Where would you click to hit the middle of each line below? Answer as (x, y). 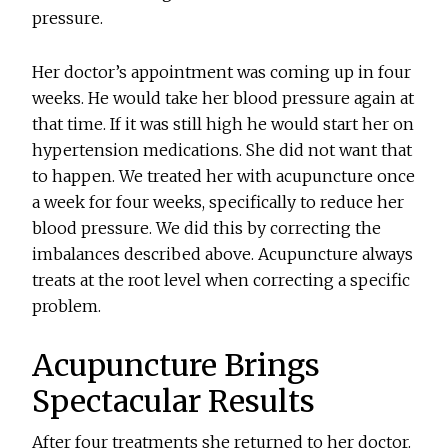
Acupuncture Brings (176, 365)
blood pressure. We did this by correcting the (207, 228)
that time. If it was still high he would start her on (223, 124)
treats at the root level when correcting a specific (221, 280)
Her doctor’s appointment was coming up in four (222, 72)
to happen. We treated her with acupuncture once (224, 176)
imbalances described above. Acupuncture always (223, 254)
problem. (67, 306)
